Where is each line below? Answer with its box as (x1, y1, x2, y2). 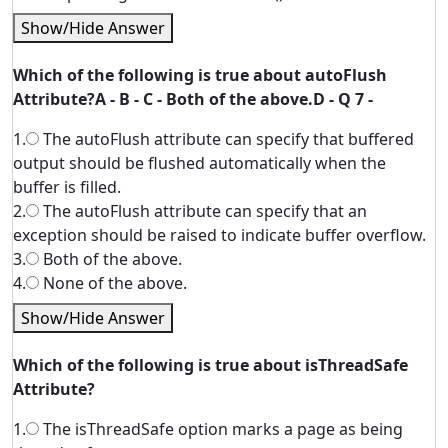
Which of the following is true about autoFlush (13, 64, 387, 86)
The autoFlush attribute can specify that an (39, 200, 367, 222)
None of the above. (39, 272, 187, 294)
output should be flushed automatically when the (13, 152, 386, 174)
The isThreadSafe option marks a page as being (39, 418, 403, 440)
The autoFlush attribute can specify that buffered (39, 128, 414, 150)
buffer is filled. (13, 176, 121, 198)
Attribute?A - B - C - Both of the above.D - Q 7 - (13, 88, 373, 110)
